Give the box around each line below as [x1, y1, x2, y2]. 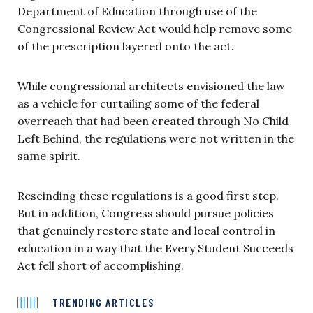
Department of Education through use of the [17, 3, 257, 18]
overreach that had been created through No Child [17, 113, 289, 128]
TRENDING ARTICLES [52, 295, 154, 309]
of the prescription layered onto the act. [17, 38, 234, 53]
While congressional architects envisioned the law [17, 78, 285, 93]
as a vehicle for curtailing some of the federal [17, 96, 259, 110]
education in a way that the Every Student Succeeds [17, 240, 293, 255]
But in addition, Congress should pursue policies [17, 205, 274, 220]
